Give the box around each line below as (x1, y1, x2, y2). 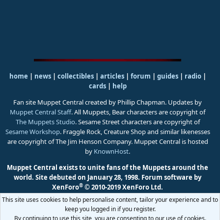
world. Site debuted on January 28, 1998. (14, 173, 141, 182)
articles (100, 72, 126, 81)
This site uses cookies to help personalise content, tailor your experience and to (2, 195, 218, 204)
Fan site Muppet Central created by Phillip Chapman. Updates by (13, 98, 202, 107)
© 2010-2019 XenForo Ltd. (84, 183, 163, 192)
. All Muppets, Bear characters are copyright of (71, 108, 205, 117)
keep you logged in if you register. (64, 205, 156, 213)
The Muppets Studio (15, 117, 75, 127)
